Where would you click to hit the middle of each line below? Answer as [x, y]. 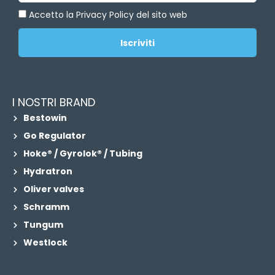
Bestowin [45, 118]
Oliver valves [53, 189]
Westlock [45, 242]
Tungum [43, 225]
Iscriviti [137, 43]
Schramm [46, 207]
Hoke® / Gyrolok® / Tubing [83, 153]
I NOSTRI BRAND [54, 102]
